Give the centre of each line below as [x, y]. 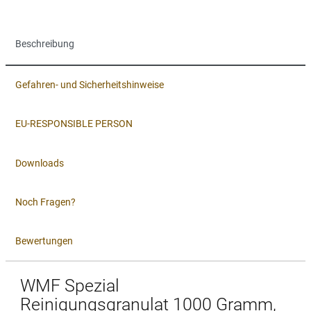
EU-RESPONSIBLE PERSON [74, 124]
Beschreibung [45, 44]
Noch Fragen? [45, 202]
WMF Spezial [70, 286]
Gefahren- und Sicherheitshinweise [90, 84]
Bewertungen [44, 241]
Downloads [40, 163]
